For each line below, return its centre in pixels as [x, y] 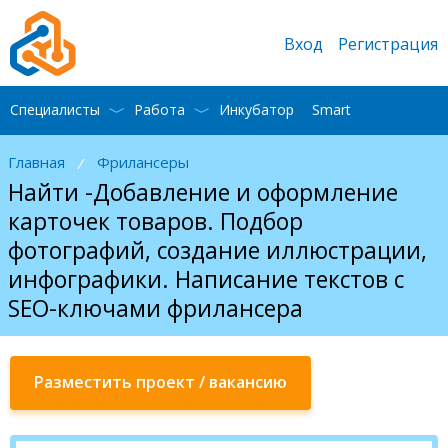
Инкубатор [256, 109]
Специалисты [55, 109]
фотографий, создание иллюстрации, [217, 250]
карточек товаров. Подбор [155, 221]
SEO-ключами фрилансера [155, 308]
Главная [36, 161]
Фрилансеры [143, 161]
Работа [159, 109]
